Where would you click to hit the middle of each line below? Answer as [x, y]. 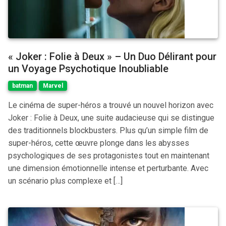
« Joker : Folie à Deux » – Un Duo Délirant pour [112, 56]
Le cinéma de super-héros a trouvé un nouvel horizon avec [111, 105]
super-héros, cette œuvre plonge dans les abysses [99, 143]
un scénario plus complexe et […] [65, 181]
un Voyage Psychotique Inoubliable [88, 69]
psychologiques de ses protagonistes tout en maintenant [109, 156]
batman [22, 86]
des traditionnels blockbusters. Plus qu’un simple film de [108, 130]
